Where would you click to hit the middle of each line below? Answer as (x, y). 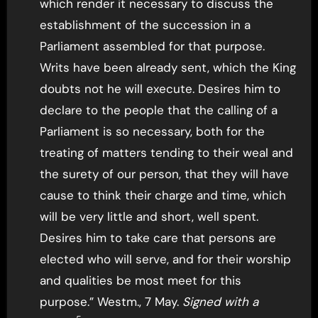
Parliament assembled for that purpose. (152, 46)
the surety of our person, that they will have (164, 174)
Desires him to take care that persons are (158, 237)
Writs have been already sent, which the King (168, 67)
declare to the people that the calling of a (158, 110)
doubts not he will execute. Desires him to (160, 88)
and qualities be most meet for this (140, 280)
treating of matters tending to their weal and (166, 152)
